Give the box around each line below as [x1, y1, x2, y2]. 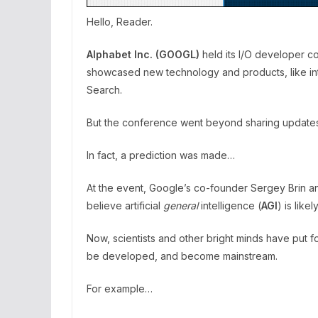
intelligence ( [198, 199, 261, 212]
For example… [87, 283, 153, 295]
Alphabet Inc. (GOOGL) [87, 48, 199, 60]
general [163, 199, 198, 212]
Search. [87, 84, 122, 96]
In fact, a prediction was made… [87, 149, 235, 161]
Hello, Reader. [87, 16, 153, 28]
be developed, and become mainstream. [87, 250, 278, 262]
